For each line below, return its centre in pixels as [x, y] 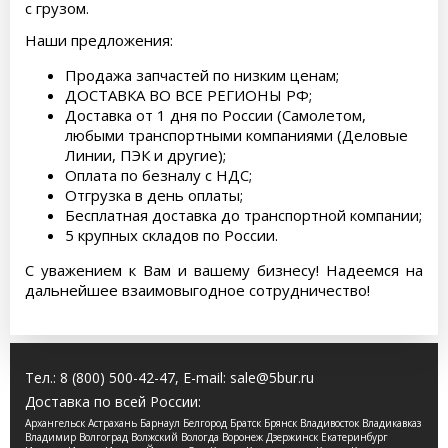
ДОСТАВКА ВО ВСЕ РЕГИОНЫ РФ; [188, 95]
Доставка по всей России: [113, 401]
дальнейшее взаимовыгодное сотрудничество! [197, 290]
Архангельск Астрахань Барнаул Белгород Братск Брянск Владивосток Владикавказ [223, 423]
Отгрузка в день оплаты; [154, 195]
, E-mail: [202, 377]
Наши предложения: [99, 40]
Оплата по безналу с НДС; [158, 175]
